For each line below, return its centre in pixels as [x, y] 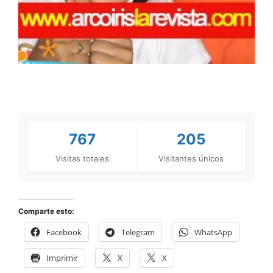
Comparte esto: [46, 211]
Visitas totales [82, 158]
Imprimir [62, 257]
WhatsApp [213, 232]
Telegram [138, 232]
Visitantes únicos [191, 158]
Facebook [64, 232]
